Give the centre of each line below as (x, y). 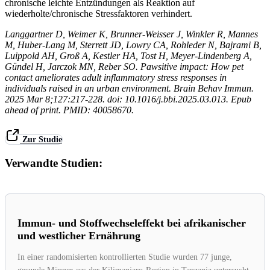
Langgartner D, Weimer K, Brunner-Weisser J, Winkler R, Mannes (131, 34)
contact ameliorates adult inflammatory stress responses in (116, 77)
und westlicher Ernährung (79, 235)
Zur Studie (42, 139)
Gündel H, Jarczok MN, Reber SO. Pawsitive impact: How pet (124, 66)
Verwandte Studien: (54, 163)
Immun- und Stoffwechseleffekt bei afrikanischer (132, 223)
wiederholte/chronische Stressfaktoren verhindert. (99, 13)
